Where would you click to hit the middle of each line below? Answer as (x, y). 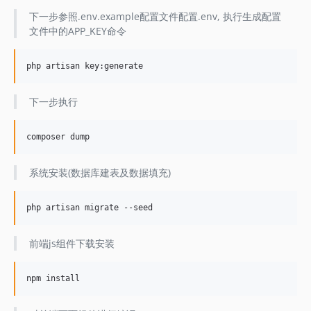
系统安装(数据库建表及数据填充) (100, 173)
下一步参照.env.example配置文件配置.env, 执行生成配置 (155, 16)
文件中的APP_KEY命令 (77, 31)
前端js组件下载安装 (72, 243)
